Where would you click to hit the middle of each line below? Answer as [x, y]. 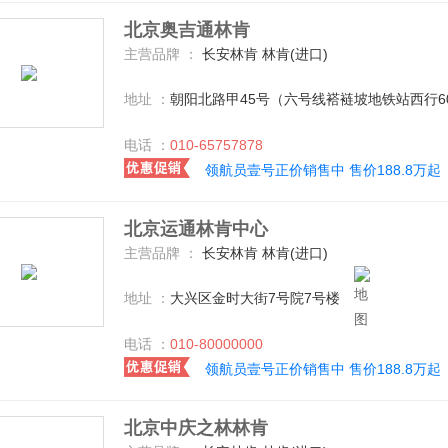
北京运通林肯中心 [196, 229]
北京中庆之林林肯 [196, 428]
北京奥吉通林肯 [187, 30]
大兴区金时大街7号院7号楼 [255, 297]
